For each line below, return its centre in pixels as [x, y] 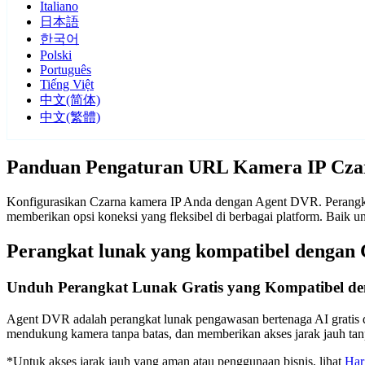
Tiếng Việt [67, 85]
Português [66, 70]
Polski [56, 55]
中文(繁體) [70, 117]
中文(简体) [70, 100]
